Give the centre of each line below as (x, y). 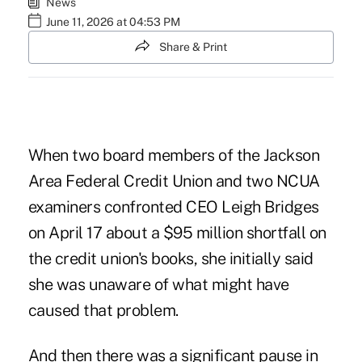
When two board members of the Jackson (174, 156)
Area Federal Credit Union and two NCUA (174, 181)
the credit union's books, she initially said (170, 259)
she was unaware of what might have (158, 285)
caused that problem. (103, 311)
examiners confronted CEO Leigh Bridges (173, 207)
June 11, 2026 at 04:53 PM (113, 22)
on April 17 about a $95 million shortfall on (177, 233)
